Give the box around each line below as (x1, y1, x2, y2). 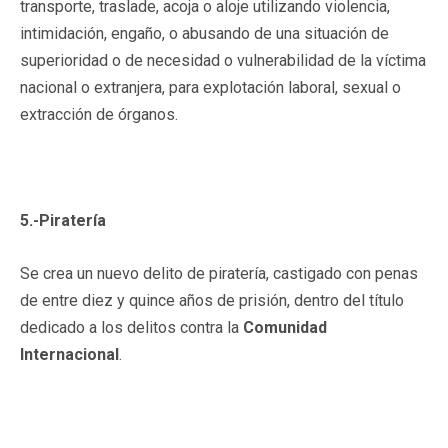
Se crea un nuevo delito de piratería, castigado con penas (20, 263, 418, 283)
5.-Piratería (20, 210, 106, 230)
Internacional (20, 344, 119, 364)
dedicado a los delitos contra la (20, 317, 243, 337)
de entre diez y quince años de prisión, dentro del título (20, 290, 404, 310)
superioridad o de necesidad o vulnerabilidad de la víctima (20, 50, 426, 70)
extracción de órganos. (20, 104, 178, 124)
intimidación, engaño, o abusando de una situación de (20, 23, 389, 43)
